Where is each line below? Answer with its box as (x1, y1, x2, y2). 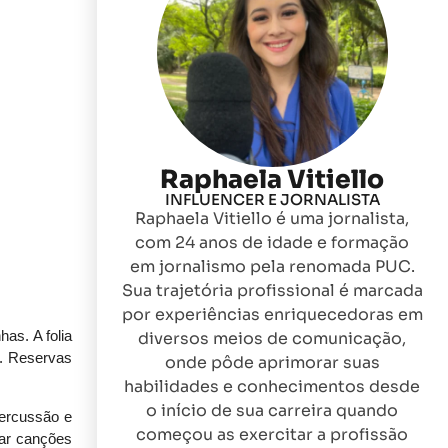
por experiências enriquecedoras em (121, 304, 423, 326)
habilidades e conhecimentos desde (124, 376, 421, 398)
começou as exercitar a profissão (136, 424, 409, 446)
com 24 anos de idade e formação (135, 232, 410, 254)
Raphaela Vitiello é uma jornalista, (135, 208, 410, 230)
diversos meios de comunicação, (138, 328, 407, 350)
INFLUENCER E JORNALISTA (164, 190, 380, 210)
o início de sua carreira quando (146, 400, 399, 422)
